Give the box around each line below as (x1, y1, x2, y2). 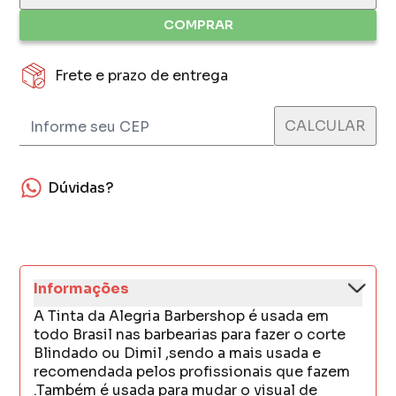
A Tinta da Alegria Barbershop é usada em (34, 307, 330, 326)
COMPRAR (163, 17, 233, 34)
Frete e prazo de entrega (55, 65, 229, 85)
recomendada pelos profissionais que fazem (34, 362, 351, 382)
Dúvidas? (48, 179, 115, 198)
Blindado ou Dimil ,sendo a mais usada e (34, 344, 322, 363)
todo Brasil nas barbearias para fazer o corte (34, 325, 346, 345)
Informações (34, 279, 130, 299)
